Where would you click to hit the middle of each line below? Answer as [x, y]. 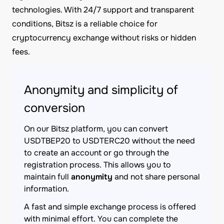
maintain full [47, 177]
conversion [54, 108]
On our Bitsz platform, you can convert [96, 129]
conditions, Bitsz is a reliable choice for [85, 24]
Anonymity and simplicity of [101, 90]
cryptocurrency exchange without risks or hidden [104, 38]
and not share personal [156, 177]
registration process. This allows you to [97, 165]
